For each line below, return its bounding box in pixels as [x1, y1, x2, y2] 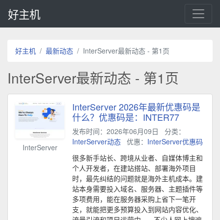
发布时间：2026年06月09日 [72, 126, 159, 136]
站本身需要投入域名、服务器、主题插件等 [72, 184, 203, 193]
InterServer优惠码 [147, 137, 203, 146]
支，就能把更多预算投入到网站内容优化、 [72, 204, 203, 214]
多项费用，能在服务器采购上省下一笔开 [72, 194, 196, 204]
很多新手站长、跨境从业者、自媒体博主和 [72, 153, 203, 163]
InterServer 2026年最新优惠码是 [72, 100, 200, 113]
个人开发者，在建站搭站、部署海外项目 [72, 163, 196, 173]
